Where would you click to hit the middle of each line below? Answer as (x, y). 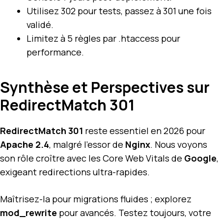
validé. (40, 24)
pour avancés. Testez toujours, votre (134, 212)
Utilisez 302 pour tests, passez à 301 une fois (119, 11)
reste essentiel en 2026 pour (144, 130)
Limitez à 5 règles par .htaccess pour (103, 38)
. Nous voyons (179, 144)
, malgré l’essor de (87, 144)
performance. (55, 52)
